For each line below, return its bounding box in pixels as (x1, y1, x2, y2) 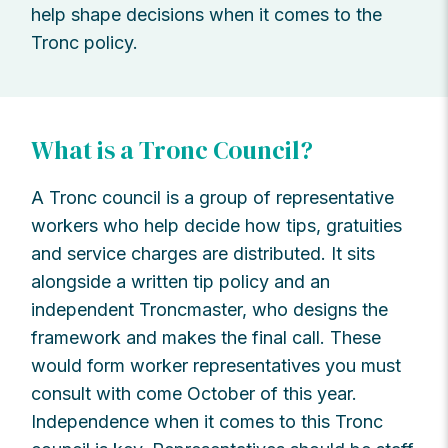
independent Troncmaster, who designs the (31, 299, 389, 321)
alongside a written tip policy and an (31, 271, 331, 293)
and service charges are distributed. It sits (31, 243, 376, 265)
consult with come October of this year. (31, 383, 358, 405)
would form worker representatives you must (31, 355, 402, 377)
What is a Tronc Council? (31, 132, 314, 167)
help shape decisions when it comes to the (31, 3, 383, 25)
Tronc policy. (31, 31, 139, 53)
